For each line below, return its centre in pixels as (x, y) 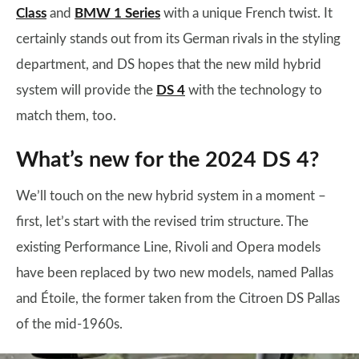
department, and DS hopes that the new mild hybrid (169, 65)
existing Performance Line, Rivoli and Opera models (168, 247)
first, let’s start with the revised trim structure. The (162, 222)
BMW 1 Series (117, 13)
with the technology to (254, 90)
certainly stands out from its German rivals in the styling (178, 39)
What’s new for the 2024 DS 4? (167, 160)
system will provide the (86, 90)
